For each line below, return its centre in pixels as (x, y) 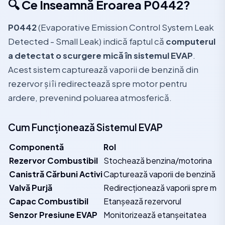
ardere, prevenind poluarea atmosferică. (90, 98)
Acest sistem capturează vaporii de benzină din (103, 70)
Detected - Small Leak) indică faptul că (87, 41)
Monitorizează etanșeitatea (155, 215)
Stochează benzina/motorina (158, 160)
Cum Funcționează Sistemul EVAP (85, 127)
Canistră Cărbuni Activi (56, 174)
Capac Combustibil (49, 201)
